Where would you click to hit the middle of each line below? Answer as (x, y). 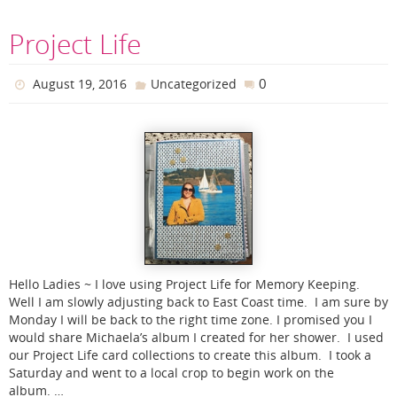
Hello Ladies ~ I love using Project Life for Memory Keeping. (184, 284)
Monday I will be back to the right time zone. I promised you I (191, 319)
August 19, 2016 (80, 84)
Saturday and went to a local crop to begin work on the (171, 373)
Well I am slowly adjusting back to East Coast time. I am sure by (198, 302)
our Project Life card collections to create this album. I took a (190, 355)
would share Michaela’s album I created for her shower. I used (196, 337)
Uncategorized (193, 84)
